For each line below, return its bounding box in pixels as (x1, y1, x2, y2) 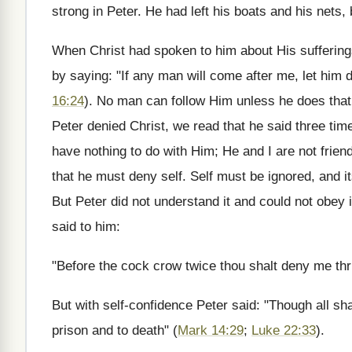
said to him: (52, 219, 120, 234)
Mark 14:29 (178, 323, 244, 338)
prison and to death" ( (52, 323, 178, 338)
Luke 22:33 (251, 323, 316, 338)
